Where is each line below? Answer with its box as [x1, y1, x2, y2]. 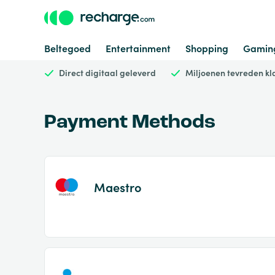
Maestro [94, 178, 142, 195]
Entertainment [106, 41, 171, 55]
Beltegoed [44, 41, 91, 55]
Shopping [185, 41, 228, 55]
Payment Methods [44, 113, 215, 133]
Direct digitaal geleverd [59, 66, 156, 79]
